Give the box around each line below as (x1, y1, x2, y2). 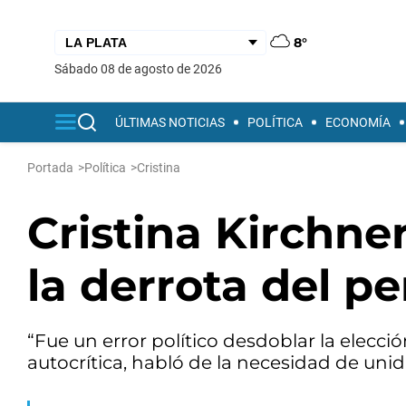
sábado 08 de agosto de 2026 (62, 61, 222, 76)
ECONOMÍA (325, 115, 391, 130)
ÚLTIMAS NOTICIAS (115, 115, 225, 130)
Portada (27, 160, 73, 175)
